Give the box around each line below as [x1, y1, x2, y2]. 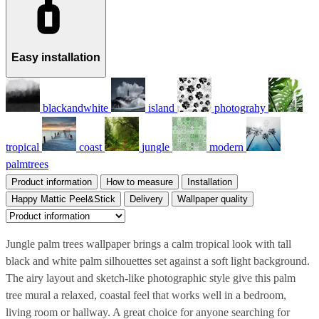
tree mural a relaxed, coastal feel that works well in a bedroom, [6, 288, 286, 301]
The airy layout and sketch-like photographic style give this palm [6, 271, 296, 284]
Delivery [130, 193, 163, 204]
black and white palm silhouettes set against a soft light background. [6, 254, 310, 267]
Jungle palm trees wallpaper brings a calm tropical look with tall [6, 237, 291, 250]
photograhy [214, 101, 266, 114]
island [148, 101, 174, 114]
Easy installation [11, 51, 100, 64]
